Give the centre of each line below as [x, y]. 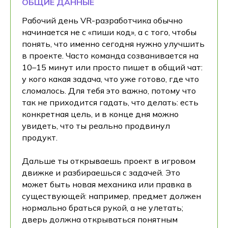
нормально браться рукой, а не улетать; [103, 207]
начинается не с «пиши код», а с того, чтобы [109, 32]
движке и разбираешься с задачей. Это [101, 172]
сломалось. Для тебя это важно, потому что [109, 90]
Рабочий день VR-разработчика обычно [102, 20]
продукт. [40, 137]
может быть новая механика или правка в [107, 184]
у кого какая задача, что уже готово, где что [110, 79]
